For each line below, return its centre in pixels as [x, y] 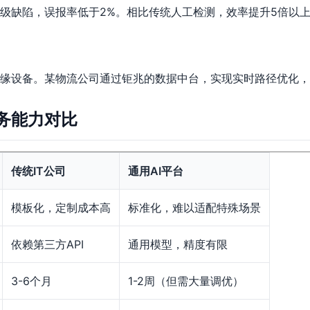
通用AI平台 [156, 171]
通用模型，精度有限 [178, 244]
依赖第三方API [47, 244]
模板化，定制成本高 [61, 208]
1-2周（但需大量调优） [186, 281]
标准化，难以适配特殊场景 [194, 208]
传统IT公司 [38, 171]
